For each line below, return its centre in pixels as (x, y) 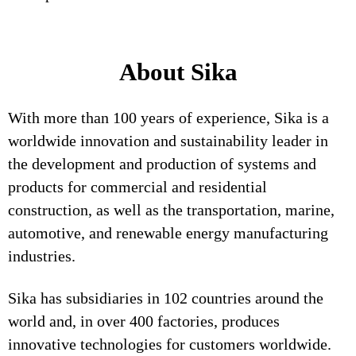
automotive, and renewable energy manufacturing (168, 233)
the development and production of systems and (162, 164)
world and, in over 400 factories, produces (144, 321)
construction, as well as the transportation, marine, (171, 210)
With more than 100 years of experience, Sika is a (168, 118)
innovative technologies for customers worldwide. (170, 344)
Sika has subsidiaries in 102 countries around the (166, 298)
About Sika (178, 72)
